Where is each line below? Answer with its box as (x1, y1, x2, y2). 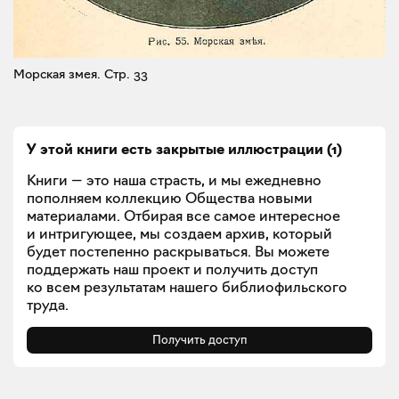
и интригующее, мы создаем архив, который (27, 224, 332, 242)
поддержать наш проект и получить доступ (27, 259, 318, 278)
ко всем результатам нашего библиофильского (27, 277, 347, 296)
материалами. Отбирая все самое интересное (27, 206, 340, 224)
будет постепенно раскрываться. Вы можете (27, 241, 330, 260)
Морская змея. (13, 65, 101, 82)
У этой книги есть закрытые (27, 139, 228, 158)
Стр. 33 (101, 65, 148, 82)
